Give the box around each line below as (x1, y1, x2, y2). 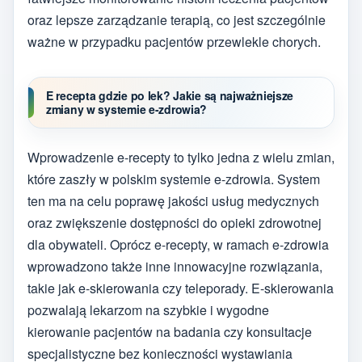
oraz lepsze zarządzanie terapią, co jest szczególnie (27, 11, 326, 30)
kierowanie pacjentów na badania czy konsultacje (27, 322, 312, 341)
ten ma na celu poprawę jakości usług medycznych (27, 191, 319, 210)
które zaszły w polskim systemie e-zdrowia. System (27, 169, 320, 188)
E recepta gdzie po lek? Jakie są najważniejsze (46, 87, 294, 104)
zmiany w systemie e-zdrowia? (46, 101, 208, 118)
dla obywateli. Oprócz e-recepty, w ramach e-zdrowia (27, 234, 329, 254)
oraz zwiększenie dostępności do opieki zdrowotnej (27, 213, 322, 232)
